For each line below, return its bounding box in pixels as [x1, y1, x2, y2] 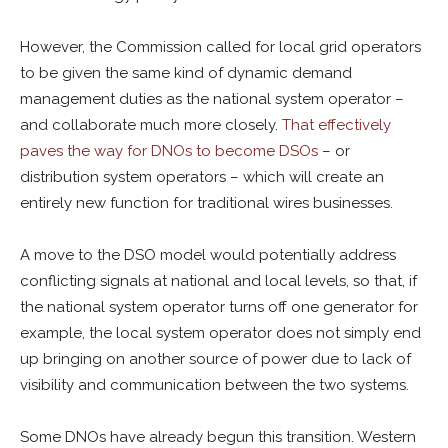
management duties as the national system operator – [20, 90, 404, 108]
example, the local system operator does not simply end [20, 324, 421, 342]
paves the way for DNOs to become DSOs [20, 142, 318, 160]
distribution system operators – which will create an [20, 168, 384, 186]
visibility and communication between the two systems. [20, 376, 409, 394]
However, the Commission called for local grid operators [20, 38, 421, 56]
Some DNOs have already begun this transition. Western [20, 428, 416, 446]
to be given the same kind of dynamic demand [20, 64, 352, 82]
